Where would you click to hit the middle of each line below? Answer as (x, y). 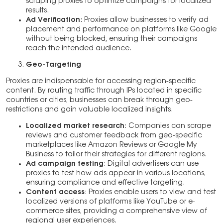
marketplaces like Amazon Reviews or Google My (111, 145)
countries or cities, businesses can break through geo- (99, 100)
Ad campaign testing (65, 164)
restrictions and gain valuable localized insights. (89, 110)
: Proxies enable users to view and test (150, 192)
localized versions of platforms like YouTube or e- (111, 202)
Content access (55, 192)
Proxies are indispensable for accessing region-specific (101, 81)
